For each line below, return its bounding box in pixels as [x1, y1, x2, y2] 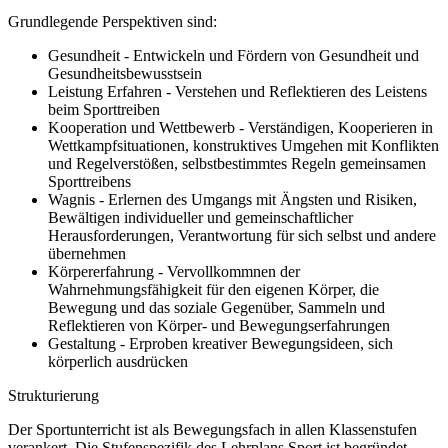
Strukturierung [8, 386, 99, 404]
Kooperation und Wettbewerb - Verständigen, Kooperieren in [48, 118, 433, 136]
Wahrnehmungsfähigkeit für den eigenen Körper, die [48, 280, 379, 298]
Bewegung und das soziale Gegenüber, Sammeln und [48, 298, 385, 316]
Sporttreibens [48, 172, 131, 190]
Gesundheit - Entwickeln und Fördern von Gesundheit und [48, 46, 419, 64]
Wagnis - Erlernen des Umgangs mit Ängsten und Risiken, [48, 190, 417, 208]
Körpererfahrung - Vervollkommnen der [48, 262, 300, 280]
